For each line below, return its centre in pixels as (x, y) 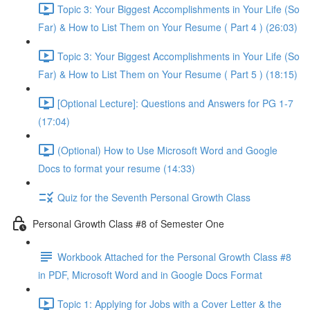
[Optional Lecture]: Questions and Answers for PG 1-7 (175, 103)
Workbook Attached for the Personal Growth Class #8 (174, 256)
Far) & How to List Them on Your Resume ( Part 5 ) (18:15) (168, 74)
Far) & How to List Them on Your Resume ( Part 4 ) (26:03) (168, 27)
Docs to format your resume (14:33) (117, 168)
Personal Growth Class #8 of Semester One (128, 223)
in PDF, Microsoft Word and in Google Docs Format (150, 275)
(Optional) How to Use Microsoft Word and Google (167, 150)
